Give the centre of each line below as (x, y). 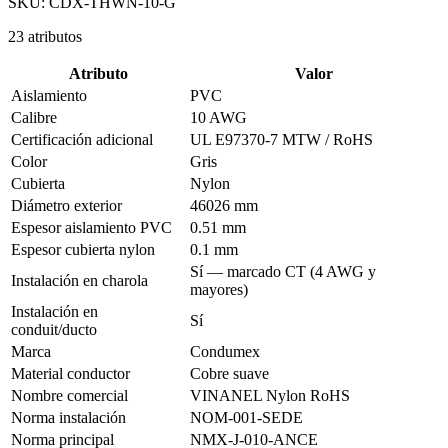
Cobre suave (229, 373)
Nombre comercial (69, 395)
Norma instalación (68, 417)
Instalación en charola (79, 280)
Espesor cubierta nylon (83, 249)
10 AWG (218, 117)
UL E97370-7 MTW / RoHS (281, 139)
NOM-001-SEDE (246, 417)
